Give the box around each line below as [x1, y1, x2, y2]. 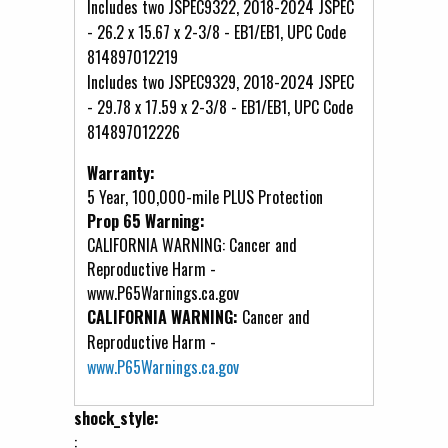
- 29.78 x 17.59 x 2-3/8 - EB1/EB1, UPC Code [87, 94, 353, 119]
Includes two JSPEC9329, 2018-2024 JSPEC [87, 69, 354, 94]
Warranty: [87, 160, 159, 185]
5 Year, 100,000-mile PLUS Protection [87, 184, 323, 209]
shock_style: [74, 405, 163, 430]
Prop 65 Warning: [87, 208, 209, 233]
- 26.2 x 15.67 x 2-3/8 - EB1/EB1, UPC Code [87, 19, 346, 44]
